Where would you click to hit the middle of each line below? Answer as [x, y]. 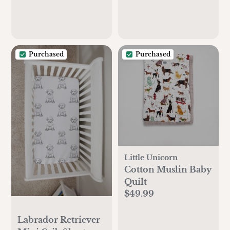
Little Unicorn [151, 158]
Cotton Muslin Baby [168, 170]
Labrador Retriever [59, 219]
